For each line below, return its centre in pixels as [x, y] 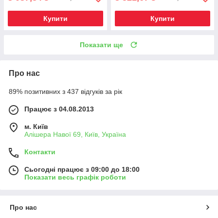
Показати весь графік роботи [75, 177]
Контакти [40, 152]
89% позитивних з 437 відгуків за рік [65, 92]
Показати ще [101, 45]
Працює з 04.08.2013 [59, 109]
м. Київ [36, 127]
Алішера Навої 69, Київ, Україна [75, 135]
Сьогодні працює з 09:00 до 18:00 [82, 170]
